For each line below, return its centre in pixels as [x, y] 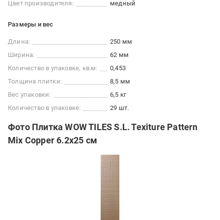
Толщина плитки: [35, 82]
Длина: [19, 42]
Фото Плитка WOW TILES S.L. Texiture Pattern [103, 127]
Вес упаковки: [29, 95]
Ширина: [21, 55]
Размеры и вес [31, 25]
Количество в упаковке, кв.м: [53, 68]
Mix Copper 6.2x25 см [53, 140]
